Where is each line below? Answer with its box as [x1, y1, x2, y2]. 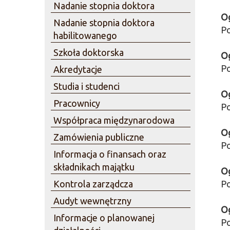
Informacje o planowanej [53, 213, 155, 223]
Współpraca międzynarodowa [53, 115, 175, 125]
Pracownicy [53, 98, 100, 108]
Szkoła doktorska [53, 47, 124, 57]
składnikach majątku [53, 162, 135, 172]
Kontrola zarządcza [53, 179, 133, 189]
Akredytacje [53, 64, 102, 74]
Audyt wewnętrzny [53, 196, 131, 206]
